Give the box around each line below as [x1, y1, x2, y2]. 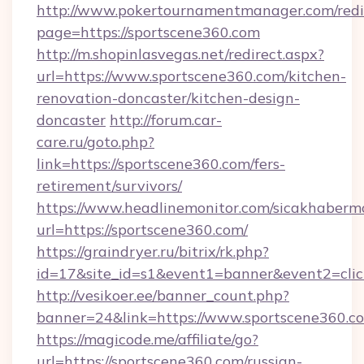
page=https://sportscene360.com [37, 23, 260, 41]
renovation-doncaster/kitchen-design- [37, 89, 300, 107]
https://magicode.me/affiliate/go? [37, 330, 258, 349]
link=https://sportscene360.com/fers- [37, 154, 285, 173]
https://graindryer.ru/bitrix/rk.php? [37, 242, 269, 261]
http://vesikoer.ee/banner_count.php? [37, 286, 289, 305]
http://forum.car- [110, 110, 222, 129]
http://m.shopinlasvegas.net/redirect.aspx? [37, 45, 324, 63]
